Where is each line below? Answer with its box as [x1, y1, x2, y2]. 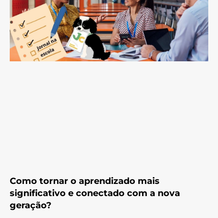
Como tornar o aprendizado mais [10, 175, 160, 186]
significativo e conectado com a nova [10, 187, 180, 199]
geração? [10, 200, 52, 211]
